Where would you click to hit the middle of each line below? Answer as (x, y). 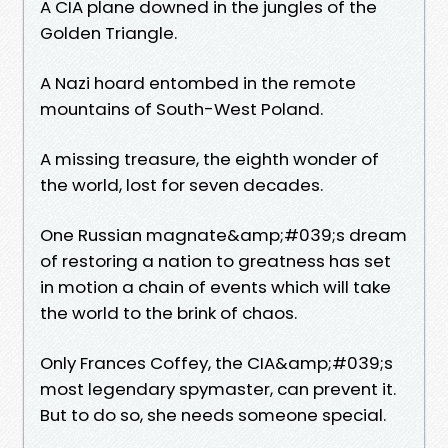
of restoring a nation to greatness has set (215, 260)
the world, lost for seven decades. (181, 184)
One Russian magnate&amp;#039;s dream (223, 234)
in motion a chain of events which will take (215, 286)
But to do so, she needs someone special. (213, 414)
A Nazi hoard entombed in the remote (198, 82)
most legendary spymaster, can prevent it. (218, 388)
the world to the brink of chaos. (168, 312)
